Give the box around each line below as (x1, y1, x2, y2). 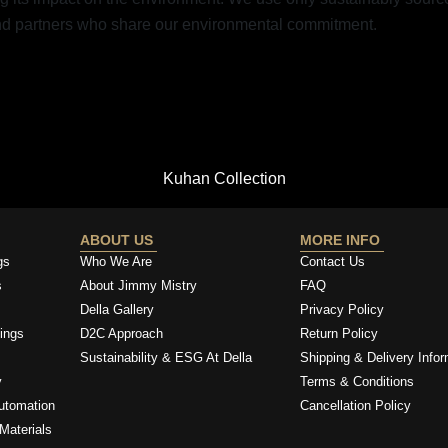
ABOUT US (80, 232, 158, 249)
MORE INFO (299, 232, 384, 249)
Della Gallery (80, 302, 155, 318)
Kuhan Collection (162, 170, 286, 188)
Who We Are (80, 254, 153, 270)
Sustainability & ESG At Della (80, 350, 253, 366)
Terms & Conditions (299, 374, 414, 390)
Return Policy (299, 326, 378, 342)
